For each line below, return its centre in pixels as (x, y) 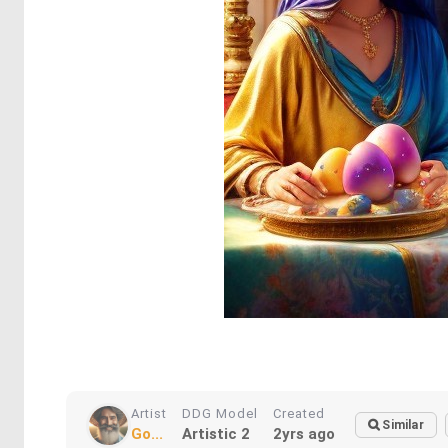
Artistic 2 (216, 434)
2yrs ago (304, 434)
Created (299, 413)
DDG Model (220, 413)
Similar (403, 425)
